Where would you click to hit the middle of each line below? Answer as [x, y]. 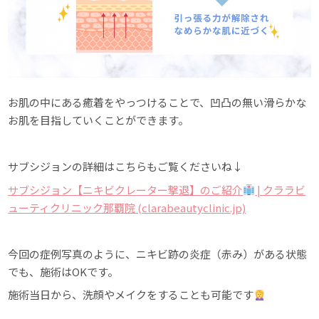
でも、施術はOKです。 [63, 271]
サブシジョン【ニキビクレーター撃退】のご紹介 [126, 189]
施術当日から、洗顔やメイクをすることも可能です [131, 295]
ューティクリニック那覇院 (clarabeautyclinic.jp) [127, 207]
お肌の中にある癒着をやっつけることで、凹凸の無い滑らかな [157, 103]
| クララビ [281, 189]
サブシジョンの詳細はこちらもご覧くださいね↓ [126, 167]
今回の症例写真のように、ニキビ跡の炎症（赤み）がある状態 [158, 253]
